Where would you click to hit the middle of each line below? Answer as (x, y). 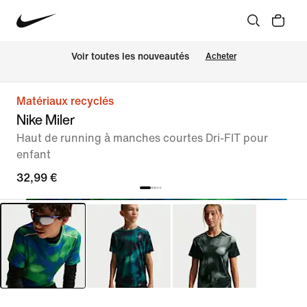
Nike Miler (46, 120)
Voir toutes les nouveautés (130, 57)
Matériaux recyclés (65, 101)
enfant (34, 155)
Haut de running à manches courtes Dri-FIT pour (142, 138)
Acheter (221, 56)
